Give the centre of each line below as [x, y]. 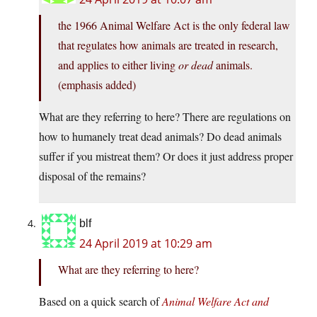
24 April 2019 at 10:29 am [146, 244]
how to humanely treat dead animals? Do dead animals [160, 137]
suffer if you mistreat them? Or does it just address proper [166, 156]
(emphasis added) [97, 85]
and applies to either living [118, 65]
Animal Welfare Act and [215, 301]
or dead [196, 65]
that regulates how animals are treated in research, [168, 45]
